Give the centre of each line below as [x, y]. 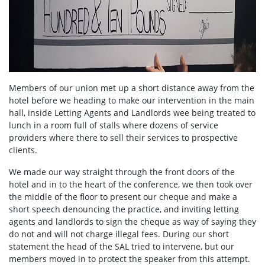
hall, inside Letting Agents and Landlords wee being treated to [132, 113]
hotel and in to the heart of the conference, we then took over [131, 185]
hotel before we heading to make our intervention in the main [132, 101]
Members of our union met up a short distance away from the [132, 88]
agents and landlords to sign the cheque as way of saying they [132, 222]
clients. [23, 150]
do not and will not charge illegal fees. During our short [119, 234]
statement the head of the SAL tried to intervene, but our [122, 247]
